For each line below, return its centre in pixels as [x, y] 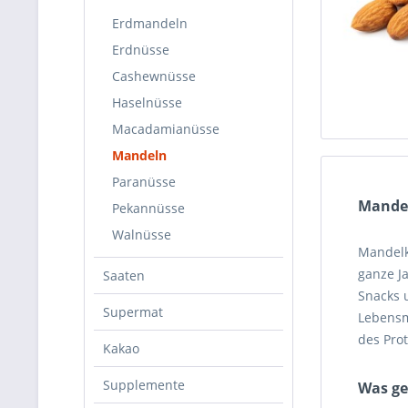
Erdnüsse [141, 50]
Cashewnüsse [154, 76]
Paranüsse [144, 182]
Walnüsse [142, 235]
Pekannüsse [148, 208]
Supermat [133, 312]
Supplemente [144, 385]
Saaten [124, 275]
